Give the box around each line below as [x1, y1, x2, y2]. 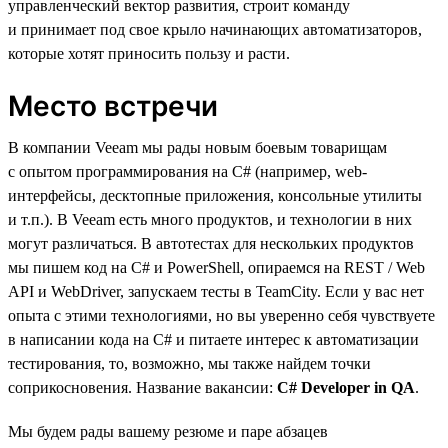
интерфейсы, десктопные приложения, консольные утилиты [8, 186, 422, 204]
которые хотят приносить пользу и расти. [8, 44, 290, 62]
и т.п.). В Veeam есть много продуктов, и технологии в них [8, 210, 412, 228]
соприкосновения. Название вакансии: [8, 378, 277, 396]
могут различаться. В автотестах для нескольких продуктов [8, 234, 414, 252]
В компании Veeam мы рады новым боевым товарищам [8, 138, 387, 156]
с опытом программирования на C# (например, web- [8, 162, 367, 180]
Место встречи [8, 88, 218, 123]
